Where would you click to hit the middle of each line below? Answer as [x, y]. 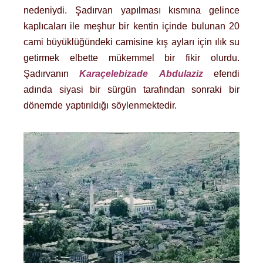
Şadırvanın [52, 74]
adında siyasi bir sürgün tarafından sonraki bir [131, 90]
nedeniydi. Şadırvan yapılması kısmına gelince [131, 11]
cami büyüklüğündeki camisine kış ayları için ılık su [131, 42]
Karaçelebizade [114, 74]
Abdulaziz [181, 74]
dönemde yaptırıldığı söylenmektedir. [100, 106]
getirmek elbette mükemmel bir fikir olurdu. [131, 58]
